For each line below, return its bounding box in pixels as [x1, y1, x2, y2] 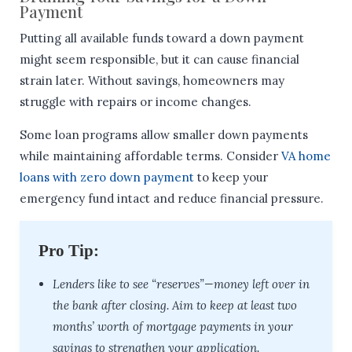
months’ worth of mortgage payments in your [53, 319, 293, 335]
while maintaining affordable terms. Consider [20, 148, 281, 164]
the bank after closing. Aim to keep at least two [53, 298, 297, 313]
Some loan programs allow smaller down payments [20, 127, 308, 143]
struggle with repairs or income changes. [20, 94, 251, 110]
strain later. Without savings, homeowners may [20, 73, 284, 89]
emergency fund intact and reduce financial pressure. [20, 191, 324, 207]
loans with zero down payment [20, 170, 194, 185]
